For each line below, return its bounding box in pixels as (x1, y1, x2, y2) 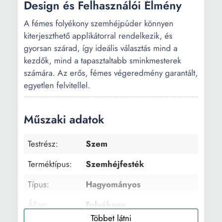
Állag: (28, 199, 49, 211)
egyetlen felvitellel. (24, 79, 90, 91)
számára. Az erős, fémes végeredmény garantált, (24, 67, 198, 79)
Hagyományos (86, 178, 141, 190)
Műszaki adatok (24, 111, 104, 128)
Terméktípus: (28, 158, 72, 170)
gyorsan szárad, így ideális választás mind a (24, 42, 177, 54)
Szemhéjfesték (86, 158, 145, 170)
